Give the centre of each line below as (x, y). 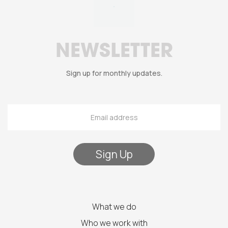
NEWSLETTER (114, 52)
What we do (114, 207)
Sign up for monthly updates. (114, 73)
